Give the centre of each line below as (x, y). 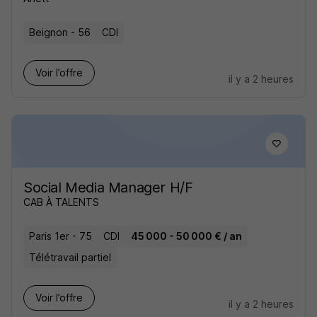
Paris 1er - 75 (60, 236)
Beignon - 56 (60, 32)
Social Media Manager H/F (108, 188)
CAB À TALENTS (61, 202)
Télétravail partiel (70, 257)
